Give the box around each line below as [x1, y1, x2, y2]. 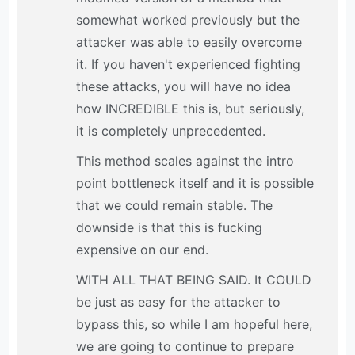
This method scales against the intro [76, 153, 295, 170]
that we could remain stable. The [76, 197, 273, 214]
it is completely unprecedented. [76, 123, 266, 139]
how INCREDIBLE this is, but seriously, [76, 101, 305, 117]
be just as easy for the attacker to [76, 294, 281, 311]
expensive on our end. [76, 242, 209, 258]
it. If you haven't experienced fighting [76, 56, 301, 73]
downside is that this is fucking [76, 219, 263, 236]
